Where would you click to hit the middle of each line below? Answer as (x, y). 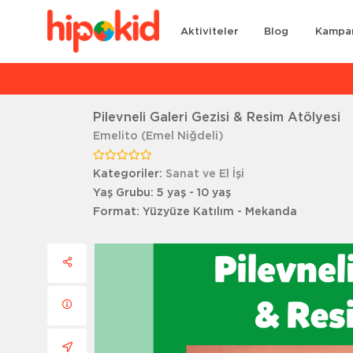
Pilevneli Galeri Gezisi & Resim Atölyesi (217, 117)
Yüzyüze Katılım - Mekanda (220, 212)
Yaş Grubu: (125, 193)
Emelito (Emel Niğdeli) (159, 136)
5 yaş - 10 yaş (194, 193)
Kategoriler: (130, 174)
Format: (118, 212)
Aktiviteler (210, 32)
